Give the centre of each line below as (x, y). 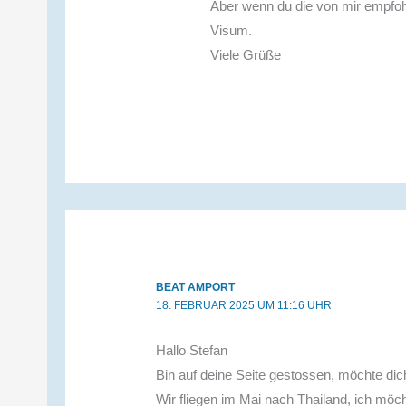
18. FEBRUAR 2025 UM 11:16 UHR (244, 306)
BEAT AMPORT (196, 288)
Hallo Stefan (192, 351)
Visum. (232, 30)
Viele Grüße (246, 54)
